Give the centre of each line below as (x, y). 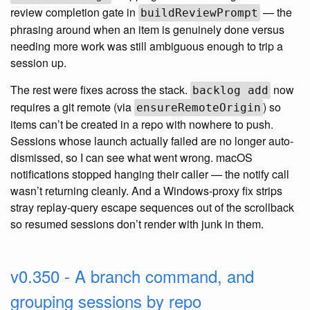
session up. (38, 63)
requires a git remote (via (72, 107)
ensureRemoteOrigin (199, 108)
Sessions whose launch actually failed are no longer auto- (152, 141)
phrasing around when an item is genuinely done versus (147, 30)
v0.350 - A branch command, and (132, 276)
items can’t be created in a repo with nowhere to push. (142, 125)
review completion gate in (74, 12)
